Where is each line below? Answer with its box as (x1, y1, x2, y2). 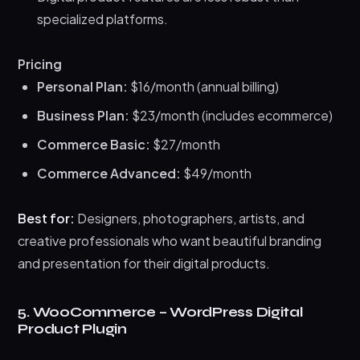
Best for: (18, 209, 76, 227)
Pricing (18, 55, 63, 72)
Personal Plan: (37, 77, 129, 95)
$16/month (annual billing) (128, 77, 280, 95)
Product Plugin (18, 320, 127, 337)
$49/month (181, 164, 252, 182)
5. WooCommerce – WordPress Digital (18, 303, 303, 321)
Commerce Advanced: (37, 164, 182, 182)
